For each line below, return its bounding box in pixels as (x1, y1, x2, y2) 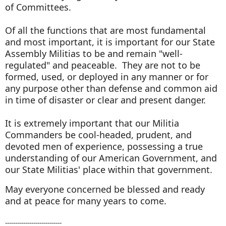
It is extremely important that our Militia (5, 117, 179, 129)
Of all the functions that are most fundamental (5, 24, 206, 36)
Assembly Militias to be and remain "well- (5, 47, 183, 60)
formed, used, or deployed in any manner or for (5, 70, 208, 83)
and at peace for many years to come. (5, 194, 169, 207)
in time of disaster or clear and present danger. (5, 93, 208, 106)
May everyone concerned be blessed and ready (5, 183, 205, 195)
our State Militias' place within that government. (5, 163, 215, 176)
